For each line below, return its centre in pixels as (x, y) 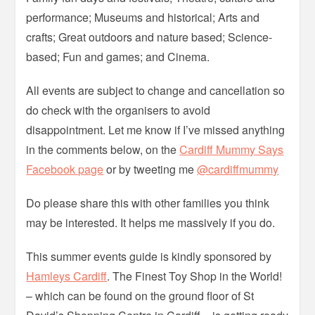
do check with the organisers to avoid (118, 110)
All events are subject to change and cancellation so (156, 91)
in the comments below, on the (103, 150)
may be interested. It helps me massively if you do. (151, 223)
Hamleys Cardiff (67, 276)
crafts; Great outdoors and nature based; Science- (149, 37)
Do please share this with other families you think (148, 203)
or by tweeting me (150, 169)
